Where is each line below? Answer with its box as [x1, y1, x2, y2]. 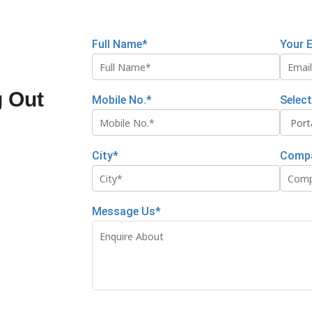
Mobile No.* [92, 93, 152, 107]
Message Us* [92, 205, 161, 219]
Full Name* [92, 38, 148, 52]
